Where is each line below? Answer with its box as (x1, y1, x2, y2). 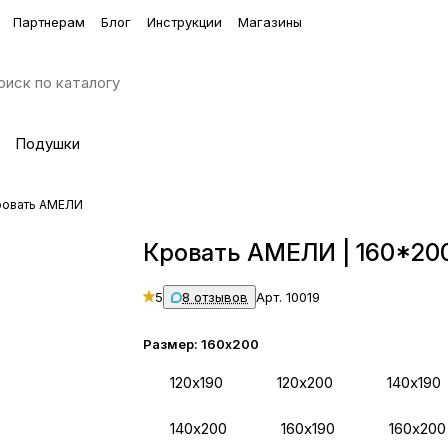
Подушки (15, 134, 80, 153)
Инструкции (147, 13, 222, 30)
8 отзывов (182, 289, 249, 305)
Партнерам (13, 13, 85, 30)
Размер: (143, 336, 202, 352)
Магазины (238, 13, 302, 30)
